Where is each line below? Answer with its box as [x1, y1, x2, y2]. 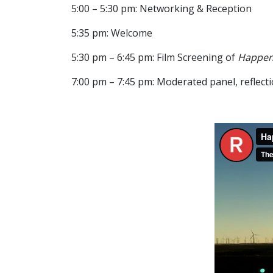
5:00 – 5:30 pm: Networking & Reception [71, 2, 252, 15]
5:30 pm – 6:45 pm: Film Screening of [71, 51, 238, 64]
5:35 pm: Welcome [71, 26, 152, 40]
